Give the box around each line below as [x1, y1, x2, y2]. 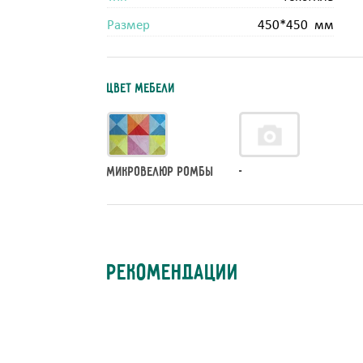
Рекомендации [107, 261, 239, 287]
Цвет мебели [107, 80, 175, 96]
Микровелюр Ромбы [107, 164, 214, 180]
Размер [107, 18, 150, 32]
